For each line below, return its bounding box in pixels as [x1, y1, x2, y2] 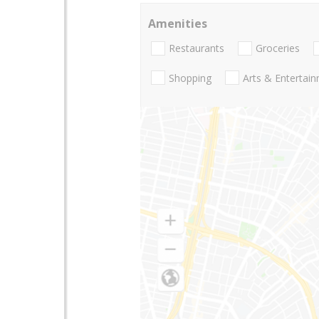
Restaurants [169, 41, 224, 56]
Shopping [169, 70, 211, 85]
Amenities [148, 16, 207, 31]
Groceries [256, 41, 300, 56]
